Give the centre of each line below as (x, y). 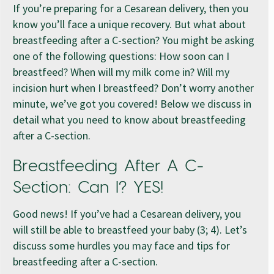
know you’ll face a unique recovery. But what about (129, 24)
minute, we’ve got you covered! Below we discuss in (132, 103)
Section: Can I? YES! (91, 188)
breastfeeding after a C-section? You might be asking (134, 40)
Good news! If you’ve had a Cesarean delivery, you (127, 213)
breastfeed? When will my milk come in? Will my (121, 72)
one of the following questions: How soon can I (121, 56)
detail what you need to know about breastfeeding (129, 119)
